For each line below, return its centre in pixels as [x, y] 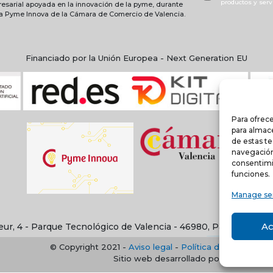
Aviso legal [151, 246]
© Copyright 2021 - [90, 246]
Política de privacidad [225, 246]
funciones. [251, 174]
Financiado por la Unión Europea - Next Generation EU [136, 58]
